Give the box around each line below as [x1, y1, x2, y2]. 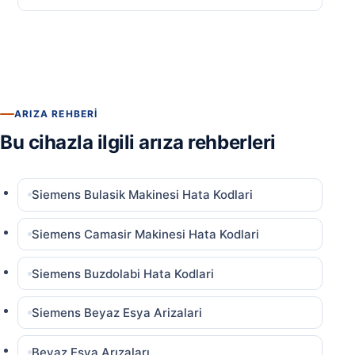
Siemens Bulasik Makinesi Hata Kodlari [32, 187, 254, 203]
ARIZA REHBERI [14, 108, 98, 120]
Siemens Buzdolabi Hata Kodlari [32, 265, 215, 281]
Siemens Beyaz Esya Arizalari [32, 305, 203, 321]
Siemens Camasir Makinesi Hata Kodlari [32, 226, 260, 242]
